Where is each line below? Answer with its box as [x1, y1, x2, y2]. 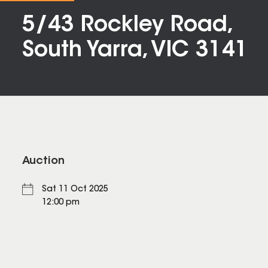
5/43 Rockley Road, [22, 15, 231, 36]
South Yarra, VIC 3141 [22, 40, 248, 62]
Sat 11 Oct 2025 [42, 185, 108, 194]
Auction [22, 156, 65, 167]
